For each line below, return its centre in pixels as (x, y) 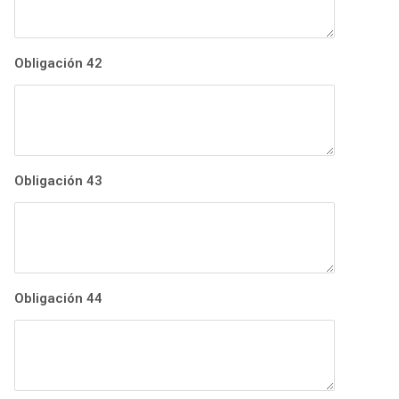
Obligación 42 (58, 64)
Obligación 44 (58, 299)
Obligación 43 (58, 181)
